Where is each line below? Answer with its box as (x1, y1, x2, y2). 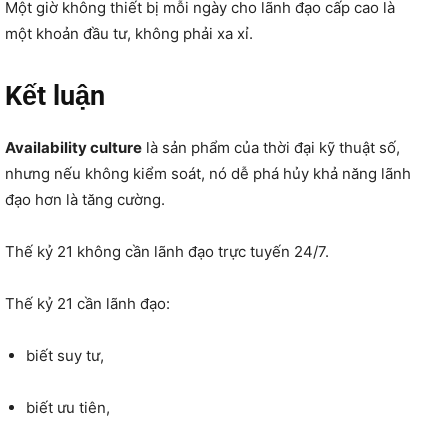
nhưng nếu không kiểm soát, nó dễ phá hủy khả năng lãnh (5, 163, 411, 183)
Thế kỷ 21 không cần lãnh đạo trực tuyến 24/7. (5, 241, 329, 261)
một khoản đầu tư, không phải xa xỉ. (5, 23, 253, 43)
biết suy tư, (26, 345, 104, 365)
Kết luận (5, 79, 105, 112)
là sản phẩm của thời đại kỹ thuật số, (142, 137, 400, 157)
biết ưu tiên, (26, 397, 110, 417)
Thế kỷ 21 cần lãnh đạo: (5, 293, 170, 313)
